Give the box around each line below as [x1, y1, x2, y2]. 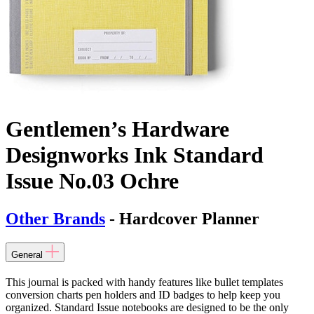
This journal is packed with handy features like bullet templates [6, 275, 283, 288]
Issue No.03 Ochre [6, 168, 179, 194]
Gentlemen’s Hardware [6, 116, 229, 142]
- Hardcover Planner [105, 209, 259, 228]
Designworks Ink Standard [6, 142, 264, 168]
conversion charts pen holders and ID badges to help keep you [6, 288, 280, 301]
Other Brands [6, 209, 105, 228]
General [11, 249, 43, 260]
